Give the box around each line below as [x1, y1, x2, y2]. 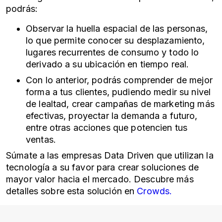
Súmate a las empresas [6, 150, 102, 161]
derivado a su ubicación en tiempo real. [26, 59, 189, 69]
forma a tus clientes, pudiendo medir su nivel [26, 87, 211, 97]
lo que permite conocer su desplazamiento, [26, 35, 205, 46]
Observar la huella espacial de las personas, [26, 23, 208, 34]
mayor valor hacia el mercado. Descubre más [6, 174, 194, 184]
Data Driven [104, 150, 154, 161]
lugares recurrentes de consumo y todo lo [26, 47, 199, 57]
